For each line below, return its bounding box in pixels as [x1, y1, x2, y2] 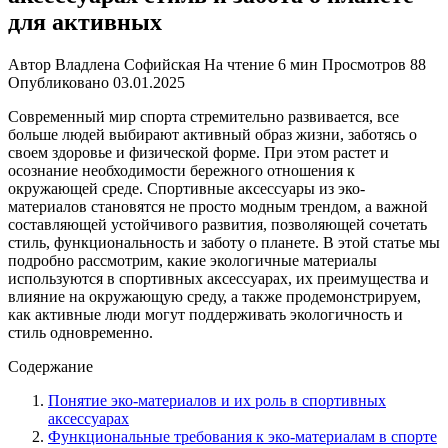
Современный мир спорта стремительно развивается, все [8, 107, 399, 125]
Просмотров [322, 55, 406, 73]
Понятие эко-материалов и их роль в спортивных [48, 391, 386, 409]
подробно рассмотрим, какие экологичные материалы [8, 251, 377, 269]
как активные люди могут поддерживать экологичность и [8, 305, 403, 323]
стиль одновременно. [8, 323, 153, 341]
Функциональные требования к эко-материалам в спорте [48, 427, 437, 445]
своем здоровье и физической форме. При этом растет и [8, 143, 389, 161]
